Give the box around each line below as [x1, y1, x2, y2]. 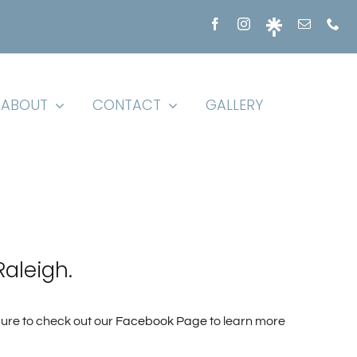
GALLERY [206, 95, 264, 115]
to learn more [206, 315, 285, 328]
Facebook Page [115, 315, 207, 328]
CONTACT [92, 95, 162, 115]
